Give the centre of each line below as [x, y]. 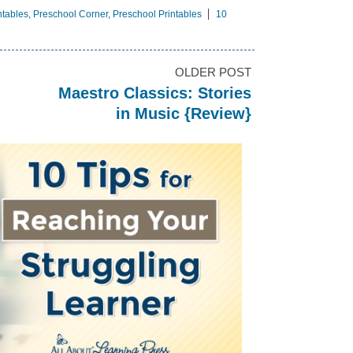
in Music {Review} [184, 113]
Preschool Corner [71, 14]
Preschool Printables [157, 14]
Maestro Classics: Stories [155, 93]
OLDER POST [213, 72]
